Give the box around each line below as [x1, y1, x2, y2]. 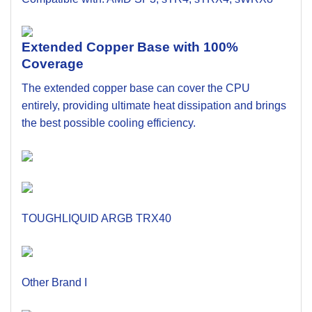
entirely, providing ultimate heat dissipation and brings [22, 100, 286, 111]
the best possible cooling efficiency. [22, 117, 196, 129]
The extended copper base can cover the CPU [22, 82, 250, 94]
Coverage [22, 56, 84, 72]
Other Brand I [22, 276, 87, 288]
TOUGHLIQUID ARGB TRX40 [22, 212, 171, 225]
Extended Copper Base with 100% [22, 40, 238, 55]
